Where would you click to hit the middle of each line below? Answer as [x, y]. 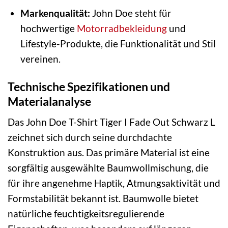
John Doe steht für [131, 13]
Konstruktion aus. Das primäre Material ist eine [109, 153]
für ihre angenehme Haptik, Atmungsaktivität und [114, 183]
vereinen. [40, 59]
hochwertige [48, 28]
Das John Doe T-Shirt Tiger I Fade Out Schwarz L [111, 122]
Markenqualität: [55, 13]
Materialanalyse [49, 101]
